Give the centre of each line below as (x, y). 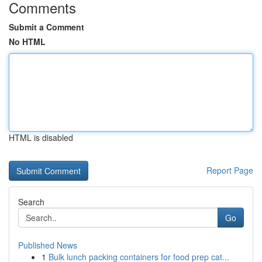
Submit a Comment (46, 27)
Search (31, 202)
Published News (48, 245)
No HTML (27, 42)
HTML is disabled (41, 137)
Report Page (230, 170)
